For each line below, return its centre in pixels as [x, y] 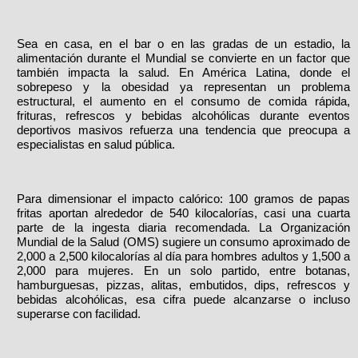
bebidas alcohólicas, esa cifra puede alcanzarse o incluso [183, 299]
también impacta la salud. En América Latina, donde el [183, 73]
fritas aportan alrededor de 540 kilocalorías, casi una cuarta [183, 213]
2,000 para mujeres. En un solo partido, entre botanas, [183, 270]
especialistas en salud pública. [96, 145]
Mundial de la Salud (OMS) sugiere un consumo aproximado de [183, 242]
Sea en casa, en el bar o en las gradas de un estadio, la [183, 44]
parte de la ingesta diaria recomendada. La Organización [183, 227]
